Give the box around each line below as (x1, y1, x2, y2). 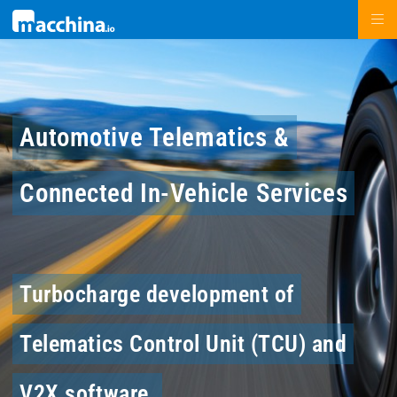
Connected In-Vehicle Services (19, 178, 348, 208)
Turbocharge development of (19, 281, 294, 308)
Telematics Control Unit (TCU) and (19, 331, 347, 358)
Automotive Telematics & (19, 122, 290, 152)
